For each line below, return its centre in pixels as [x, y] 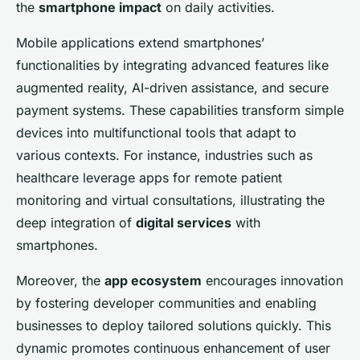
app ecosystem [153, 280]
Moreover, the [60, 280]
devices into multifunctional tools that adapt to [156, 132]
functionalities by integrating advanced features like [172, 65]
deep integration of [76, 222]
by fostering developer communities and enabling [166, 303]
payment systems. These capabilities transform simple [180, 110]
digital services [184, 222]
